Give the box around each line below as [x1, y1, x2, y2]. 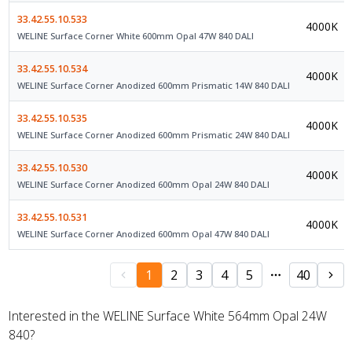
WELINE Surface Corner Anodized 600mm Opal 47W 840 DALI [16, 227, 269, 240]
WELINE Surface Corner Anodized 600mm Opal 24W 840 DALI [16, 178, 269, 190]
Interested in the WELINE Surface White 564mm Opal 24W [8, 307, 327, 325]
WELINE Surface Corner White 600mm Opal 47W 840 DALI [16, 29, 254, 42]
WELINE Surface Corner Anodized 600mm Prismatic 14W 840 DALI [16, 79, 290, 91]
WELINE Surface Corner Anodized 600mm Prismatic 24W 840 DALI [16, 128, 290, 141]
